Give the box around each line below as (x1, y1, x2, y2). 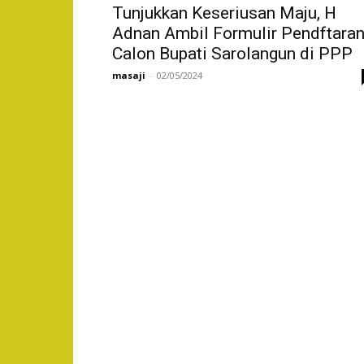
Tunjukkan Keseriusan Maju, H (112, 3, 336, 23)
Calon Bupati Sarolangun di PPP (112, 44, 353, 63)
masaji (112, 69, 145, 81)
